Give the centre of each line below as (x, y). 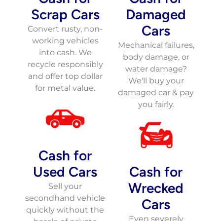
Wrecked (156, 188)
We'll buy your (156, 81)
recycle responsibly (65, 65)
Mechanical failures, (156, 45)
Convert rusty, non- (65, 29)
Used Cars (65, 172)
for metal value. (65, 88)
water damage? (156, 69)
